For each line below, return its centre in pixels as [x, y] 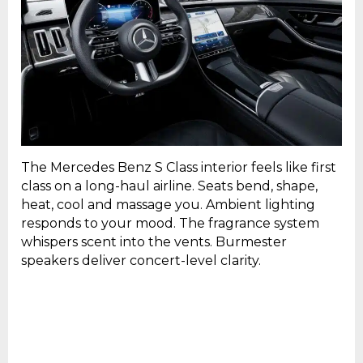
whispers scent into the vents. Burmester [154, 242]
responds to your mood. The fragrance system [170, 224]
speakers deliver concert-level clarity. [141, 261]
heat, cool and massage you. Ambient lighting [168, 205]
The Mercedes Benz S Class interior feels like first [179, 168]
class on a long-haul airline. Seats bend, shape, [169, 186]
